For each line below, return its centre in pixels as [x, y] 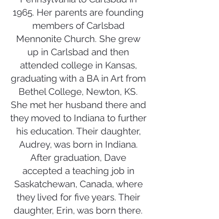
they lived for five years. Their [78, 197]
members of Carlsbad [78, 25]
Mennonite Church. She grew [78, 39]
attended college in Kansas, [78, 65]
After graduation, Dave [78, 157]
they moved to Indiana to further [78, 118]
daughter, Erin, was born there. [78, 210]
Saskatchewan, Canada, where [78, 184]
